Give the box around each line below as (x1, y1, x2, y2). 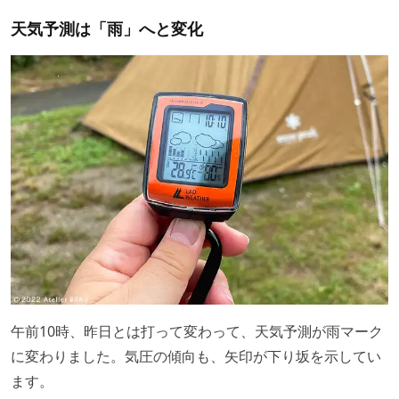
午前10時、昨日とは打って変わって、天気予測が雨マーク (11, 322, 383, 342)
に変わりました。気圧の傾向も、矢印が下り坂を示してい (11, 346, 381, 367)
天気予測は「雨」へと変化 (11, 17, 203, 39)
